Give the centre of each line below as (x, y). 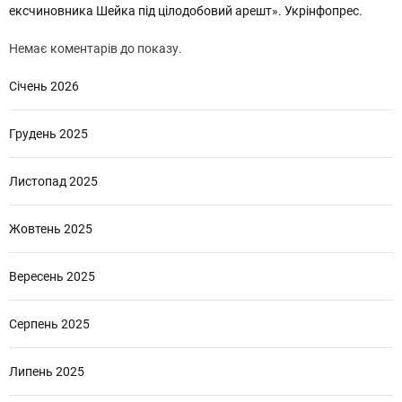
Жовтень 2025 (51, 228)
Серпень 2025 (49, 323)
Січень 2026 (44, 86)
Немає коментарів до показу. (96, 48)
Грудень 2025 (48, 133)
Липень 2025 (47, 371)
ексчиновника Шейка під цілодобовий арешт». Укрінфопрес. (186, 10)
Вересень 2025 (52, 276)
